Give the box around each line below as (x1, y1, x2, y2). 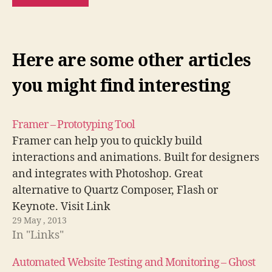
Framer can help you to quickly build (12, 134, 202, 148)
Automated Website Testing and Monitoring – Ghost (12, 255, 256, 270)
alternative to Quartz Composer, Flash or (12, 183, 218, 197)
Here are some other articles (12, 50, 251, 72)
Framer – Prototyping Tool (12, 117, 135, 132)
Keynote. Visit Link (12, 199, 110, 214)
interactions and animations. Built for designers (12, 150, 259, 165)
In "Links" (12, 228, 64, 242)
